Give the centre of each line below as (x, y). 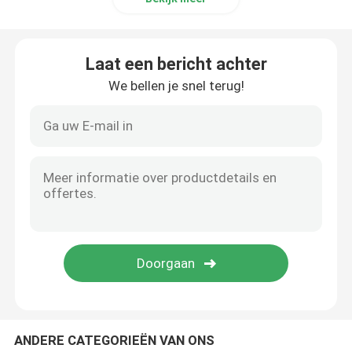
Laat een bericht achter (176, 64)
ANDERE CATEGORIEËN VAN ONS (114, 340)
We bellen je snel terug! (176, 85)
